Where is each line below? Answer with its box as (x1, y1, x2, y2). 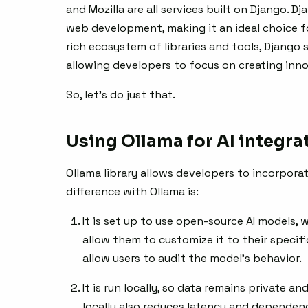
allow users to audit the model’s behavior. (82, 251, 302, 266)
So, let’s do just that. (66, 87, 175, 102)
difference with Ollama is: (66, 184, 199, 199)
